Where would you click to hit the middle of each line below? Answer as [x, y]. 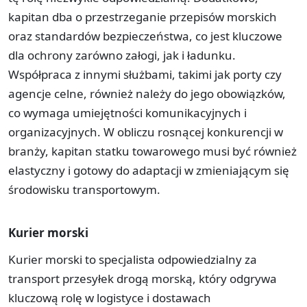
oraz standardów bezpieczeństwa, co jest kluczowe [145, 36]
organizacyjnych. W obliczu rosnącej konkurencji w [146, 132]
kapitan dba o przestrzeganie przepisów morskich [143, 16]
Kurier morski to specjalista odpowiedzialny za [133, 259]
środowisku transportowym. [84, 189]
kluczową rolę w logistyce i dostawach [110, 297]
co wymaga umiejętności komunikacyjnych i [127, 112]
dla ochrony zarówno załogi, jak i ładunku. [122, 55]
